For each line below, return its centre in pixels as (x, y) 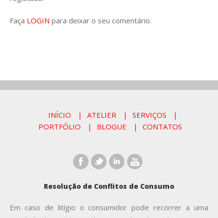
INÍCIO (59, 115)
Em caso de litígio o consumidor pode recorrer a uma (109, 207)
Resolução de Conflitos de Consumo (109, 186)
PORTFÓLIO (60, 127)
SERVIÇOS (149, 115)
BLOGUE (112, 127)
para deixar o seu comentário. (100, 20)
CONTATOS (162, 127)
